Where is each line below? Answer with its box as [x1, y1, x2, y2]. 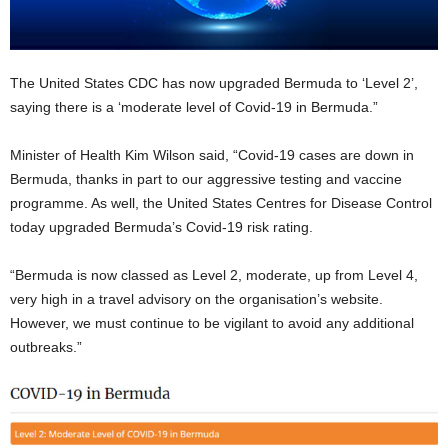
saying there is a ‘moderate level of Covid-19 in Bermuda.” [10, 99, 378, 115]
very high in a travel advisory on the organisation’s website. [10, 291, 383, 307]
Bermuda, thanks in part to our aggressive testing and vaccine [10, 171, 402, 187]
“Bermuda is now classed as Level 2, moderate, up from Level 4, [10, 267, 418, 283]
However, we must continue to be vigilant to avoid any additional [10, 315, 414, 331]
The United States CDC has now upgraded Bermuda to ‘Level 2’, [10, 75, 418, 91]
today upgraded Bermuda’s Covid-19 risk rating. [10, 219, 313, 235]
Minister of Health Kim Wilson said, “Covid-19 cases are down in [10, 147, 414, 163]
